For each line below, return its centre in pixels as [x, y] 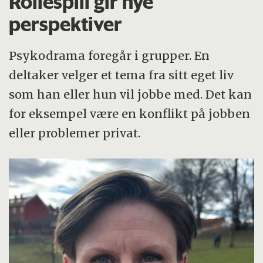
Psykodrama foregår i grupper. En [109, 56]
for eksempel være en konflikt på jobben [130, 114]
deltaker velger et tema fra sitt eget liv [122, 75]
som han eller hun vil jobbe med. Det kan [131, 95]
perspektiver [66, 24]
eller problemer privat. [75, 133]
